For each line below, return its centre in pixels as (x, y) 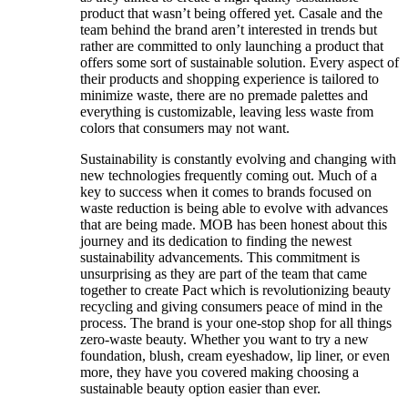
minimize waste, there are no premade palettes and (224, 95)
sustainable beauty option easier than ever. (200, 388)
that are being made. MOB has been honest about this (234, 224)
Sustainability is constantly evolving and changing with (238, 158)
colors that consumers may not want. (187, 127)
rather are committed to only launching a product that (232, 46)
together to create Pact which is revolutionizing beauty (235, 290)
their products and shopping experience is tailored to (229, 78)
